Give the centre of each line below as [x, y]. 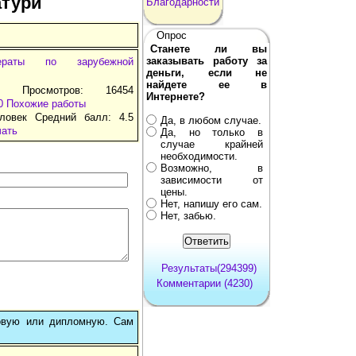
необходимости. [199, 156]
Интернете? [176, 96]
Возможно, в [212, 168]
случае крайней [212, 144]
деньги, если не [207, 72]
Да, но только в [212, 132]
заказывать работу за [207, 60]
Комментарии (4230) [205, 283]
